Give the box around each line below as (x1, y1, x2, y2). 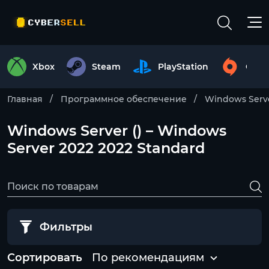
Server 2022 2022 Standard (7, 139, 205, 157)
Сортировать (7, 251, 82, 264)
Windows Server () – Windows (7, 122, 226, 139)
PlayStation (158, 61, 208, 72)
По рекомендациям (92, 251, 204, 264)
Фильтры (40, 220, 92, 234)
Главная (7, 94, 43, 104)
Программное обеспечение (61, 94, 187, 104)
